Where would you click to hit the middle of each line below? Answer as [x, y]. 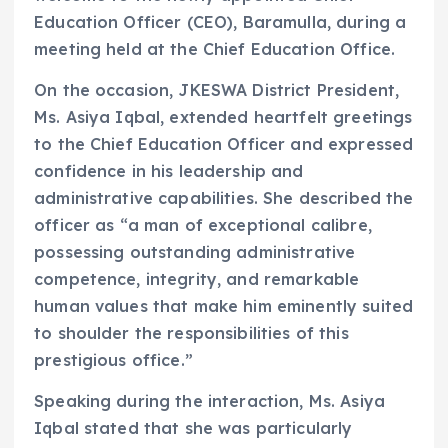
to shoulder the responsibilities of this [191, 333]
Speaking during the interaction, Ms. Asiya [209, 401]
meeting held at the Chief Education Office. [215, 48]
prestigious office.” [113, 360]
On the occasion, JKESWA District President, [217, 90]
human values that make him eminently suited [224, 306]
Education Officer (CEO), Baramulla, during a [220, 21]
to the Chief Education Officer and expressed [224, 144]
